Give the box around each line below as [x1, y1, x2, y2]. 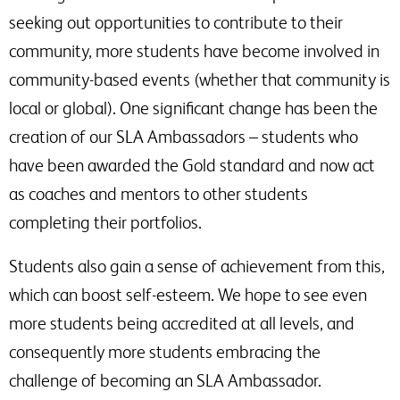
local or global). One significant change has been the [9, 97, 378, 118]
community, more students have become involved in [9, 40, 379, 61]
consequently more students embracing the [9, 341, 321, 362]
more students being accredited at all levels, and [9, 312, 354, 333]
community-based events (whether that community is [9, 69, 390, 89]
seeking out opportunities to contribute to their [9, 12, 343, 32]
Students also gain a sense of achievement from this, [9, 255, 385, 276]
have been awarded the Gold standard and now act [9, 154, 375, 175]
